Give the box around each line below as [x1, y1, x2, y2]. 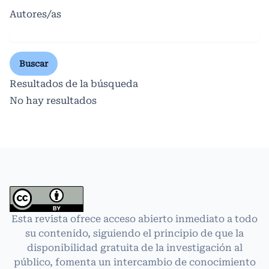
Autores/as [10, 8, 61, 20]
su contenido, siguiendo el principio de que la [25, 228, 244, 240]
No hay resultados [10, 95, 97, 107]
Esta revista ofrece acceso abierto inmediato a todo [11, 213, 258, 225]
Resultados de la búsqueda [10, 78, 138, 90]
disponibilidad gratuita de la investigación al [26, 242, 243, 254]
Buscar [19, 59, 48, 69]
